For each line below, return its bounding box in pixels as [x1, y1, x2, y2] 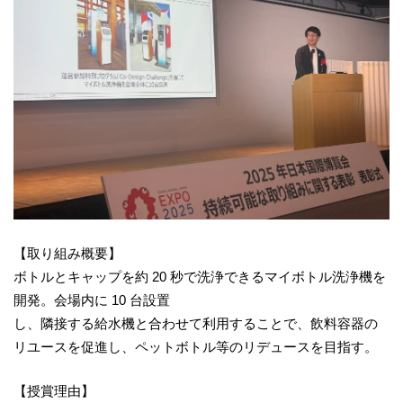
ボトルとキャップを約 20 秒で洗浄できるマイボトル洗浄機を [13, 269, 386, 284]
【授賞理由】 [13, 382, 94, 399]
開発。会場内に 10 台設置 [13, 292, 170, 308]
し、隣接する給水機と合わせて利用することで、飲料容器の [13, 316, 378, 331]
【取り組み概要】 [13, 246, 121, 261]
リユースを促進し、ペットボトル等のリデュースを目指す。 [13, 339, 378, 354]
